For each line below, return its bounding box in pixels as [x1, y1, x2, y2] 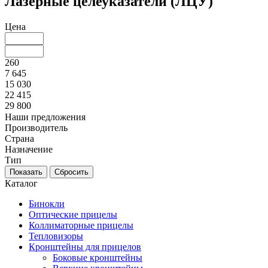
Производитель [5, 122, 68, 133]
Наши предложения [5, 111, 86, 122]
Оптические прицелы [29, 209, 117, 220]
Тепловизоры [29, 230, 83, 241]
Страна [5, 133, 34, 144]
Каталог [5, 178, 38, 188]
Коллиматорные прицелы [29, 220, 133, 230]
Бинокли [29, 198, 65, 209]
